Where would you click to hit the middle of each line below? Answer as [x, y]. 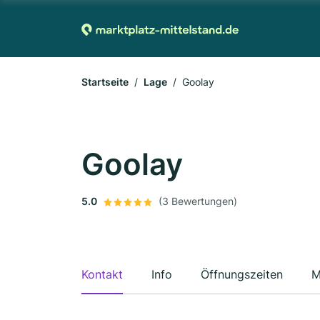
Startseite [105, 82]
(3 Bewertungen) [198, 201]
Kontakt [102, 274]
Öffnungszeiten [242, 274]
